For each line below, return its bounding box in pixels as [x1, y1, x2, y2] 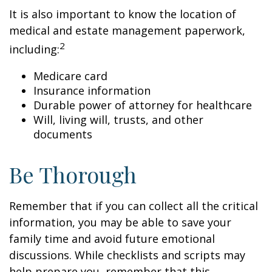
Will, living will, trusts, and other [33, 112, 203, 127]
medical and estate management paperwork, [9, 23, 245, 38]
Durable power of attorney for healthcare [33, 98, 252, 112]
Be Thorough [9, 160, 137, 189]
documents [33, 127, 92, 141]
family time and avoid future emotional [9, 231, 215, 246]
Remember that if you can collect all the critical [9, 199, 258, 213]
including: [9, 42, 59, 56]
